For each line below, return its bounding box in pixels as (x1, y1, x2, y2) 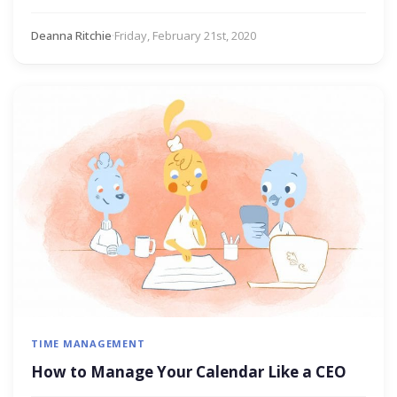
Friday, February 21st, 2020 (114, 27, 256, 43)
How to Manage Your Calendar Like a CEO (31, 362, 346, 383)
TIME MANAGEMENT (31, 337, 145, 351)
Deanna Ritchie (31, 27, 112, 43)
